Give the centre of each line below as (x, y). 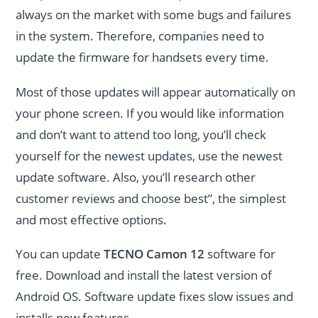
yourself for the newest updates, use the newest (149, 155)
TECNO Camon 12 (154, 254)
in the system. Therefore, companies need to (140, 36)
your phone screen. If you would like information (150, 113)
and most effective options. (92, 219)
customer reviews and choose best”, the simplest (151, 198)
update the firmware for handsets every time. (143, 57)
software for (240, 254)
